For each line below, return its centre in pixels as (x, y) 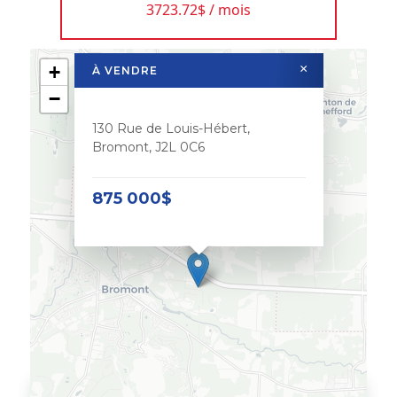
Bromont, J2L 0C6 (149, 147)
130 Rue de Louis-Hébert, (171, 128)
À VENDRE (125, 70)
